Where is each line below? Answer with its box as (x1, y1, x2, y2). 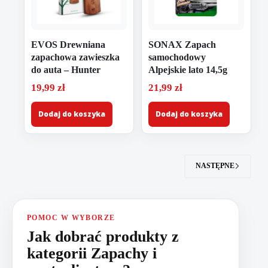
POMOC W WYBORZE (27, 213, 115, 222)
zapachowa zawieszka (31, 51, 120, 62)
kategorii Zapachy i (27, 244, 157, 262)
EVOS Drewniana (31, 39, 105, 50)
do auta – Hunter (31, 64, 100, 75)
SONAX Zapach (148, 39, 216, 50)
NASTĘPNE (196, 162, 234, 170)
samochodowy (148, 51, 206, 62)
